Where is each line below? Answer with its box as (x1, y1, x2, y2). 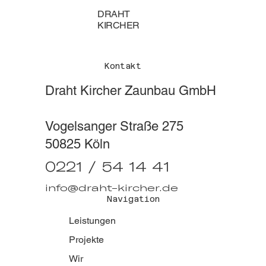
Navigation (106, 194, 160, 204)
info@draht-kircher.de (45, 182, 179, 194)
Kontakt (104, 61, 142, 71)
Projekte (68, 233, 104, 245)
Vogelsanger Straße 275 (45, 119, 184, 134)
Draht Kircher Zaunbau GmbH (45, 83, 217, 99)
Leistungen (68, 214, 116, 226)
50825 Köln (45, 137, 110, 152)
